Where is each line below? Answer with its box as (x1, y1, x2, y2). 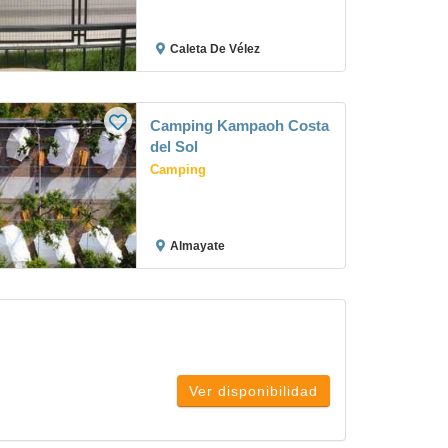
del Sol (150, 138, 198, 155)
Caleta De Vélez (170, 42, 260, 56)
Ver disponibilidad (189, 383, 318, 399)
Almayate (170, 239, 225, 253)
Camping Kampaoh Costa (150, 117, 329, 134)
